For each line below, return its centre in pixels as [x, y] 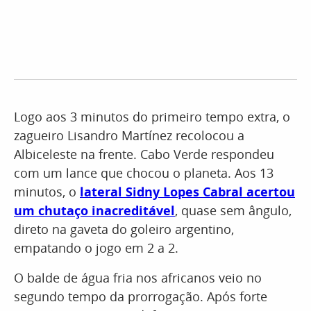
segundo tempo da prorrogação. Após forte [141, 296]
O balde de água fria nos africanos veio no [138, 278]
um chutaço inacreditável [94, 210]
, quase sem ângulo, [233, 210]
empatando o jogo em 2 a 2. [96, 248]
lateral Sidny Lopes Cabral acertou [187, 192]
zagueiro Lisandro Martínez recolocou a [129, 135]
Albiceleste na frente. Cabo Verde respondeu [144, 154]
